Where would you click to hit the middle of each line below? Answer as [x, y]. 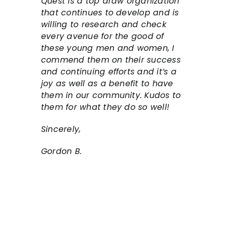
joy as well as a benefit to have [107, 84]
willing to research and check [104, 25]
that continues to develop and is [110, 13]
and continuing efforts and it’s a [109, 72]
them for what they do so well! [106, 107]
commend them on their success [111, 60]
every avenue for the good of [103, 36]
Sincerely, [61, 129]
